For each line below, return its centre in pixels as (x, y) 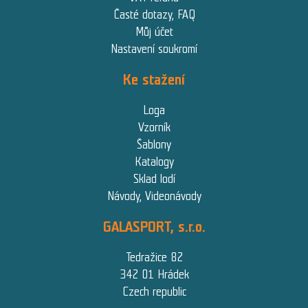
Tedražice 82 (154, 257)
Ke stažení (154, 79)
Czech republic (154, 291)
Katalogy (154, 161)
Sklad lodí (154, 178)
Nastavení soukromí (154, 48)
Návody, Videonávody (154, 196)
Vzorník (154, 127)
